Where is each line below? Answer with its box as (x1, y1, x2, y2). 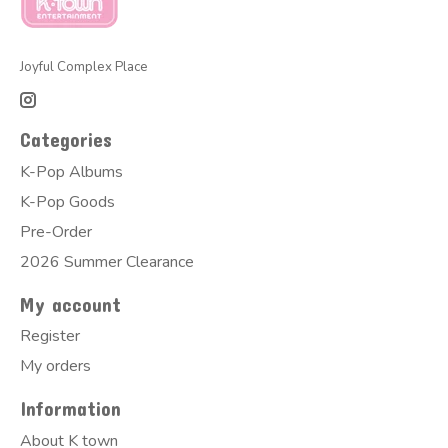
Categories (20, 128, 112, 152)
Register (20, 325, 80, 348)
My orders (20, 355, 91, 378)
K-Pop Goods (20, 190, 115, 213)
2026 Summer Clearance (20, 250, 194, 273)
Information (20, 397, 121, 421)
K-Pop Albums (20, 160, 123, 183)
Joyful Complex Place (20, 57, 148, 76)
